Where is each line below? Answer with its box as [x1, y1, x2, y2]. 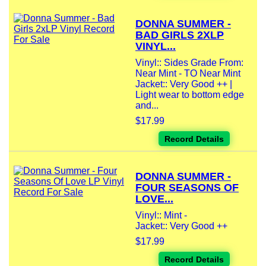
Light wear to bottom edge [135, 90, 244, 100]
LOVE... [135, 193, 173, 205]
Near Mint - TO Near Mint [135, 68, 240, 79]
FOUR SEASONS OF [135, 182, 239, 194]
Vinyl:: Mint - [135, 210, 187, 221]
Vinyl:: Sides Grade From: [135, 58, 243, 68]
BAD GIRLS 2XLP [135, 29, 224, 42]
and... [135, 100, 159, 111]
